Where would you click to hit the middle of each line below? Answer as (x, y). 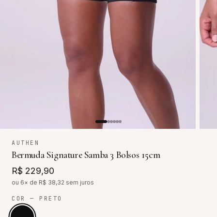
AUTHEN (26, 142)
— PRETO (44, 198)
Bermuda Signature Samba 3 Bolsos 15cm (86, 155)
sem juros (79, 182)
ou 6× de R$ (30, 182)
